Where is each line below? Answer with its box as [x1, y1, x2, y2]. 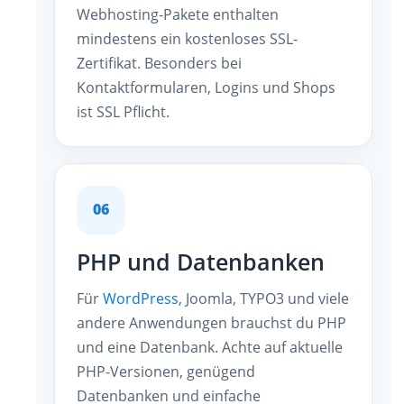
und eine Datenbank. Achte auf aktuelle [77, 336, 343, 357]
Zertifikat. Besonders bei [77, 52, 242, 73]
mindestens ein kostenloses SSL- [77, 28, 298, 49]
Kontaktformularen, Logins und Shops [77, 77, 335, 97]
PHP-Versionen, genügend [77, 361, 255, 381]
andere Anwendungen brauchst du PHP [77, 312, 346, 333]
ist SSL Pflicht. [77, 101, 170, 122]
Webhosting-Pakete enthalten [77, 4, 279, 24]
